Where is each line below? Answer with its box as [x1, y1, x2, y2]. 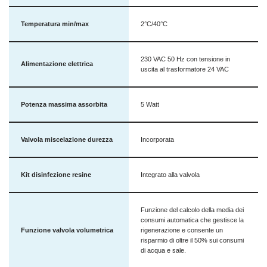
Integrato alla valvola [141, 170, 200, 178]
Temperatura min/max [21, 20, 89, 27]
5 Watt [141, 100, 159, 108]
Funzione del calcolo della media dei [141, 206, 244, 213]
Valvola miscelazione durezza [21, 135, 113, 143]
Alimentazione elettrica [21, 60, 93, 67]
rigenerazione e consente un [141, 226, 223, 234]
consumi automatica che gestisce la [141, 216, 244, 223]
